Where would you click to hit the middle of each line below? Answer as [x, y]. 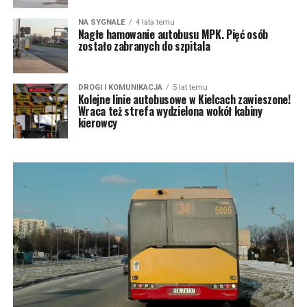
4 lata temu [155, 23]
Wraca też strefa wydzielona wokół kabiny [170, 111]
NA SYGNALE [101, 23]
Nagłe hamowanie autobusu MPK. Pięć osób [173, 35]
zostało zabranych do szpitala [144, 46]
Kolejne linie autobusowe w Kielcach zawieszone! [184, 100]
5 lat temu [190, 88]
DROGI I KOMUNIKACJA [120, 88]
